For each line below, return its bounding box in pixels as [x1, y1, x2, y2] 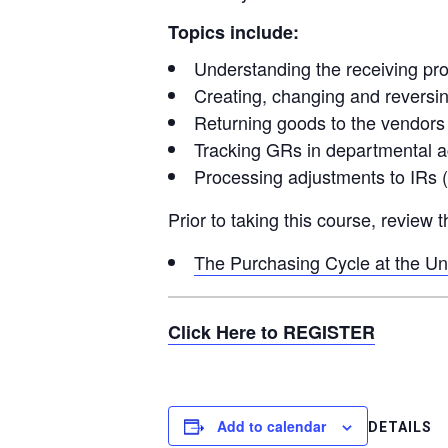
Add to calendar [217, 416, 326, 437]
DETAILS [368, 419, 432, 436]
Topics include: [168, 18, 299, 45]
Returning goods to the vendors [194, 109, 445, 136]
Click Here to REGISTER [168, 319, 375, 346]
